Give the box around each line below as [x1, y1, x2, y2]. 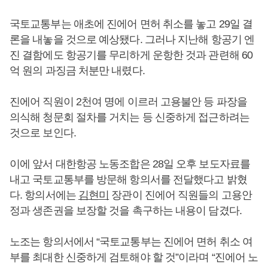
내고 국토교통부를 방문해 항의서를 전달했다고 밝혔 [10, 173, 247, 186]
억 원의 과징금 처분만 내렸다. [10, 65, 147, 77]
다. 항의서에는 [10, 189, 78, 202]
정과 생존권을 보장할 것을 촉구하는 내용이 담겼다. [10, 205, 244, 217]
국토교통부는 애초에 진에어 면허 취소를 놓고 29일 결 [10, 18, 253, 31]
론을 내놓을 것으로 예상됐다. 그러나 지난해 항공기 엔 [10, 33, 254, 46]
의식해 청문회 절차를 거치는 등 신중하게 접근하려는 [10, 111, 249, 124]
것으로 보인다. [10, 127, 81, 139]
